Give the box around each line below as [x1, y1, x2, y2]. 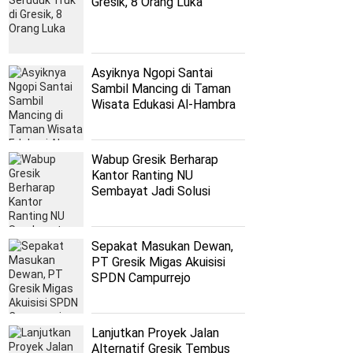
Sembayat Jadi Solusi [91, 184, 210, 199]
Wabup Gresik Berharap [91, 152, 218, 168]
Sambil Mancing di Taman [91, 81, 231, 97]
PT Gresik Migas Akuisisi [91, 255, 225, 270]
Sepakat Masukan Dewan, [91, 239, 233, 255]
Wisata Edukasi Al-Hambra [91, 97, 236, 113]
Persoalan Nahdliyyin [91, 199, 205, 215]
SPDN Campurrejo [91, 270, 191, 286]
